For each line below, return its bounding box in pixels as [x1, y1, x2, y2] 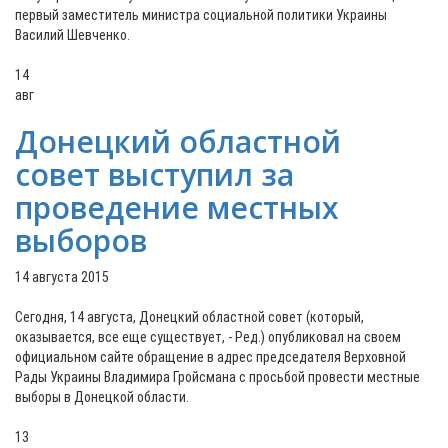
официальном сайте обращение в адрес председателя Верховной [15, 349, 406, 365]
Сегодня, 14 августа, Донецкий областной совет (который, [15, 309, 364, 325]
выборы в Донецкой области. [15, 389, 195, 405]
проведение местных [15, 187, 339, 228]
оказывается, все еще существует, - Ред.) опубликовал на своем [15, 329, 401, 345]
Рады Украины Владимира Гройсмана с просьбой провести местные [15, 369, 420, 385]
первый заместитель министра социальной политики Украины [15, 7, 387, 23]
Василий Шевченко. [15, 27, 133, 43]
